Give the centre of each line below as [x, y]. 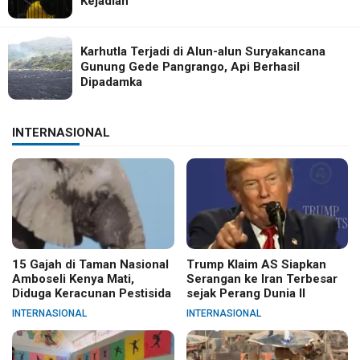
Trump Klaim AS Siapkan [256, 264]
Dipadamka [111, 82]
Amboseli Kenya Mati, [73, 278]
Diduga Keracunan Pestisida [92, 293]
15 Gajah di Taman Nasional [90, 264]
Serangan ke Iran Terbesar [262, 278]
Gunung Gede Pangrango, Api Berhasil [190, 67]
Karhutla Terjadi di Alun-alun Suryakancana [203, 52]
